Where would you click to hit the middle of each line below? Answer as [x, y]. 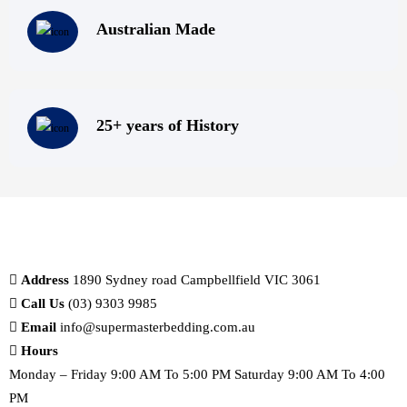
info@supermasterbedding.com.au [158, 327]
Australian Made [156, 29]
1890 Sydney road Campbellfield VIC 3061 [197, 279]
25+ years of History [168, 125]
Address [45, 279]
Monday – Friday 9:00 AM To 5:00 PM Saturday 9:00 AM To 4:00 [197, 374]
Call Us [43, 303]
